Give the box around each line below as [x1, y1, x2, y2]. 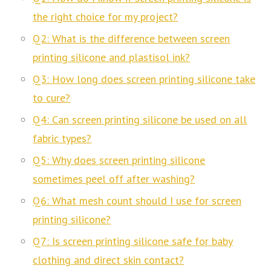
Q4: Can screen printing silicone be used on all [33, 112, 247, 126]
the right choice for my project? [33, 9, 178, 24]
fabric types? [33, 131, 92, 145]
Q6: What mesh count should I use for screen [33, 193, 242, 207]
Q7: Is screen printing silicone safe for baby [33, 233, 233, 248]
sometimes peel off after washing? [33, 171, 195, 186]
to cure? [33, 90, 71, 105]
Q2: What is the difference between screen [33, 31, 230, 45]
